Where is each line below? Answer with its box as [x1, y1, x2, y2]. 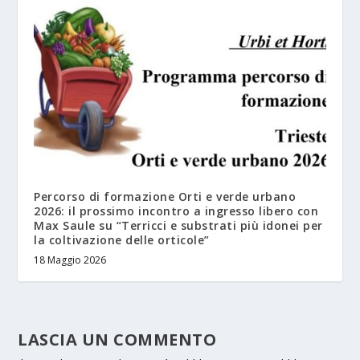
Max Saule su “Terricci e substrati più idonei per [34, 218, 323, 234]
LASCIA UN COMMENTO [18, 329, 217, 351]
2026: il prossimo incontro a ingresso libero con [34, 203, 319, 219]
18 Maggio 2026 [34, 253, 107, 268]
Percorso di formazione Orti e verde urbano [34, 189, 297, 205]
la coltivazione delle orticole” [34, 232, 210, 248]
